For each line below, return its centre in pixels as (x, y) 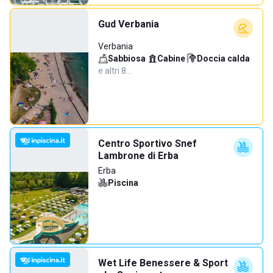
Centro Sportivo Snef (147, 144)
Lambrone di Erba (138, 156)
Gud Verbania (129, 24)
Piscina (123, 183)
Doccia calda (223, 58)
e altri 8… (115, 71)
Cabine (171, 58)
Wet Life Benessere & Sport (163, 263)
